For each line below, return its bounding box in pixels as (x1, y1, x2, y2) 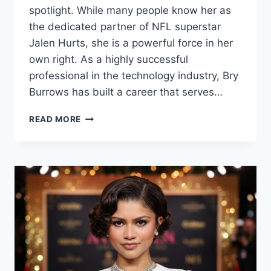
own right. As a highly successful (29, 53, 188, 66)
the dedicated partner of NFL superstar (29, 21, 221, 33)
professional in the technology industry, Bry (29, 70, 238, 82)
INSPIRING (80, 149, 126, 160)
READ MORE (29, 114, 82, 125)
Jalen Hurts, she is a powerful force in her (29, 37, 233, 50)
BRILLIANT (80, 213, 128, 223)
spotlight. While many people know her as (29, 4, 231, 17)
